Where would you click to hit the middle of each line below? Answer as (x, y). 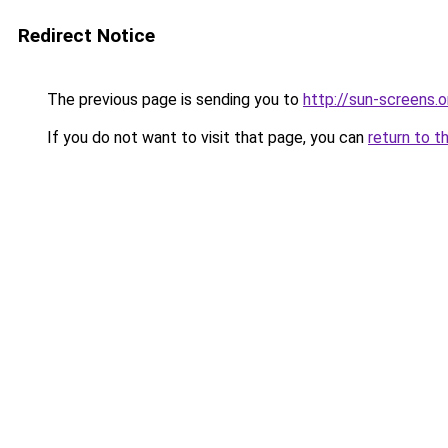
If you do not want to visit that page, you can (205, 137)
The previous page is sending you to (173, 99)
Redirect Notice (86, 35)
